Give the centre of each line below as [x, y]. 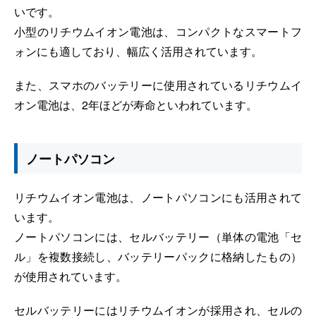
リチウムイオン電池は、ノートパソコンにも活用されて [158, 197]
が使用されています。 [71, 276]
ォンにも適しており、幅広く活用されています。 [138, 51]
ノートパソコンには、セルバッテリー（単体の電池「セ [158, 236]
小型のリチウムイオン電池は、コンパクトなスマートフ [158, 31]
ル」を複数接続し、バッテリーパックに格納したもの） [158, 256]
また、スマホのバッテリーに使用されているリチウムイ [158, 85]
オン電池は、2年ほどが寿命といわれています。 [136, 104]
